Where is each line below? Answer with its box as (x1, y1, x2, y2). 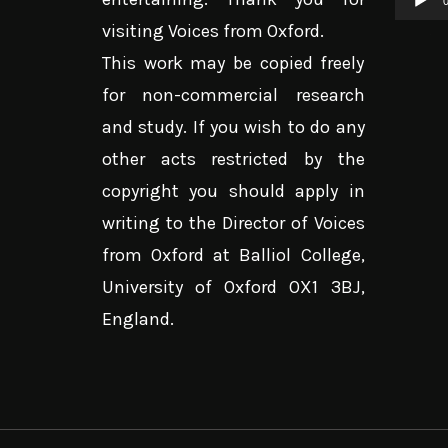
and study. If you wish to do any (102, 116, 365, 139)
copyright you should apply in (102, 180, 365, 203)
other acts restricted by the (102, 148, 365, 171)
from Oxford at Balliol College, (102, 244, 365, 267)
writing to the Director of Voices (102, 212, 365, 235)
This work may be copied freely (102, 52, 365, 75)
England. (102, 308, 174, 331)
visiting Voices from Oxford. (102, 20, 324, 43)
